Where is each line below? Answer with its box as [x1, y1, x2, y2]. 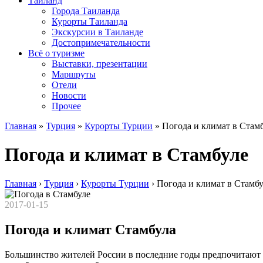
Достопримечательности [52, 38, 150, 48]
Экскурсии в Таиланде [52, 27, 143, 37]
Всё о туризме [28, 48, 85, 58]
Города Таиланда [52, 6, 120, 16]
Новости [52, 90, 86, 100]
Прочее [52, 101, 81, 111]
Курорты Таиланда [52, 16, 127, 26]
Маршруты [52, 69, 96, 79]
